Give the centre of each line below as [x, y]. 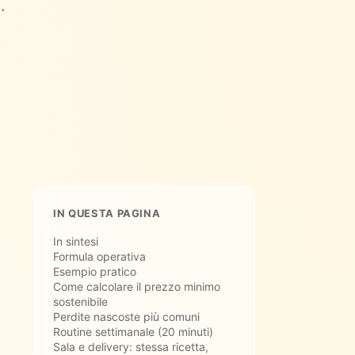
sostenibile [80, 301]
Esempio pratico [95, 271]
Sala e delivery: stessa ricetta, [131, 346]
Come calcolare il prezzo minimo [137, 286]
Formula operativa [99, 256]
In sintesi [76, 241]
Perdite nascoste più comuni [126, 316]
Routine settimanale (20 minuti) [133, 331]
